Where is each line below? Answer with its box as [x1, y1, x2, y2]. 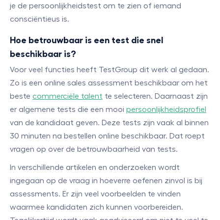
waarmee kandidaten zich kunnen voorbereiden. [10, 203, 183, 211]
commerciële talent [32, 92, 103, 100]
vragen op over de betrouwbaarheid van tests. [10, 145, 178, 153]
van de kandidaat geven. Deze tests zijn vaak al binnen [10, 119, 209, 127]
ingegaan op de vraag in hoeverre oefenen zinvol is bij [10, 177, 202, 185]
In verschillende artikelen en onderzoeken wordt [10, 164, 180, 171]
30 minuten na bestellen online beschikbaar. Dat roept [10, 132, 205, 140]
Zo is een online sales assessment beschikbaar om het [10, 79, 208, 87]
